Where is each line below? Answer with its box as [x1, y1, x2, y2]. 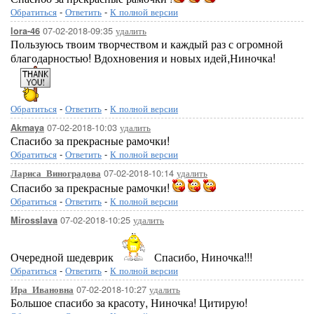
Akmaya [11, 121, 44, 134]
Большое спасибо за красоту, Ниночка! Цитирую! [11, 294, 247, 310]
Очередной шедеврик [11, 249, 116, 265]
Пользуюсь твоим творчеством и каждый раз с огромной [11, 36, 283, 52]
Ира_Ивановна [11, 283, 74, 296]
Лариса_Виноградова [11, 167, 101, 179]
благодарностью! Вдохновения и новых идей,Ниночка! [11, 50, 275, 66]
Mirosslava [11, 214, 57, 226]
